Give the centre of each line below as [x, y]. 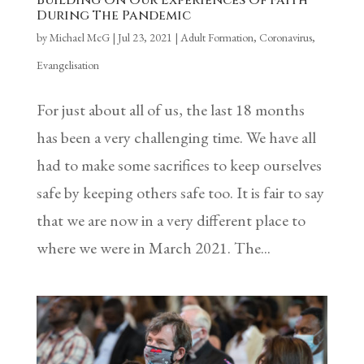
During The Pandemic [113, 16]
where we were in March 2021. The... [153, 248]
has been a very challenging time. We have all [176, 138]
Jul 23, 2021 [145, 38]
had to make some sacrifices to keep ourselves [179, 165]
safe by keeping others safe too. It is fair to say [180, 193]
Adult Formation [217, 38]
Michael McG [79, 38]
